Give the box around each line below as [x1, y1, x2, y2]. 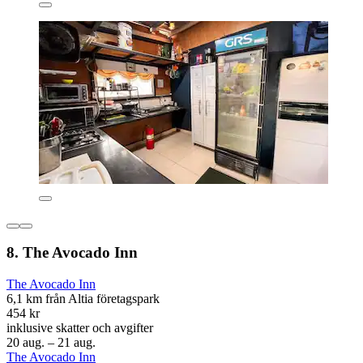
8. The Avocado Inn [6, 244, 138, 262]
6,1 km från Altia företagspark [6, 292, 160, 306]
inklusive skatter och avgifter [6, 321, 153, 335]
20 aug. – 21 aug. [6, 335, 96, 350]
